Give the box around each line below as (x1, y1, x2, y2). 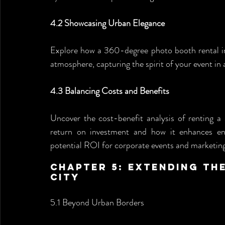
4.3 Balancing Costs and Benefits (50, 84, 169, 97)
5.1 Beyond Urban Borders (50, 196, 144, 209)
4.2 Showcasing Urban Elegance (50, 17, 165, 30)
